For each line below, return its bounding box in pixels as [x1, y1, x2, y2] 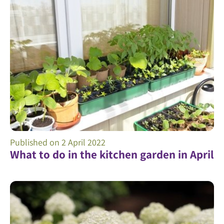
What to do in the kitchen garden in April [10, 147, 213, 162]
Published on [10, 136, 61, 148]
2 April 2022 [61, 136, 105, 148]
